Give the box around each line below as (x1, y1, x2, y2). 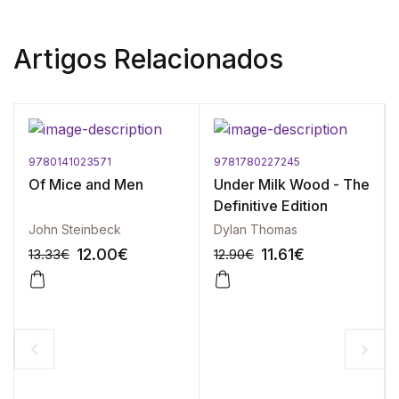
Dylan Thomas (214, 222, 297, 238)
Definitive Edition (214, 197, 328, 216)
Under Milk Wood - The (214, 175, 370, 194)
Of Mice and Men (28, 175, 143, 194)
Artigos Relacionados (13, 43, 283, 76)
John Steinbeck (28, 222, 121, 238)
